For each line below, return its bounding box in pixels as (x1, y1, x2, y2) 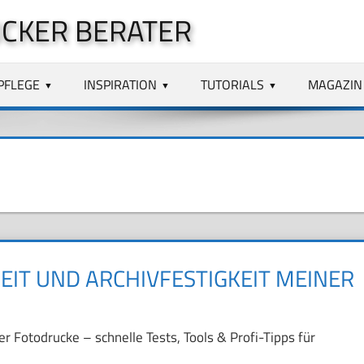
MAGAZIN (307, 74, 362, 94)
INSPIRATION (84, 74, 158, 94)
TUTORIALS (201, 74, 265, 94)
